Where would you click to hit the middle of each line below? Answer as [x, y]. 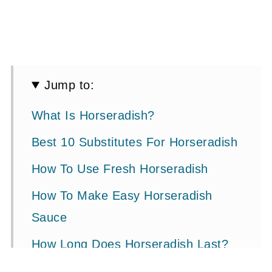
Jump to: [70, 85]
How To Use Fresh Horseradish [120, 169]
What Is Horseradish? [93, 115]
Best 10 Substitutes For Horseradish [134, 142]
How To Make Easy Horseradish [122, 195]
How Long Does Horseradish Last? [130, 244]
